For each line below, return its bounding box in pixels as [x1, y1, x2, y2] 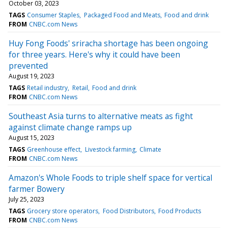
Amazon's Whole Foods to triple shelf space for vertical [9, 172, 212, 183]
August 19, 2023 [9, 71, 54, 80]
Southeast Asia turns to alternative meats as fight [9, 110, 193, 122]
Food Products [158, 206, 201, 215]
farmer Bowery [9, 183, 65, 194]
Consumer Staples [27, 10, 80, 19]
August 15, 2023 [9, 133, 54, 142]
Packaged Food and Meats [83, 10, 160, 19]
